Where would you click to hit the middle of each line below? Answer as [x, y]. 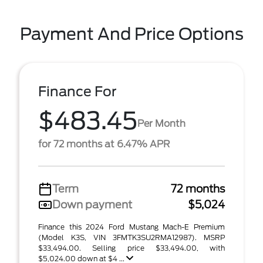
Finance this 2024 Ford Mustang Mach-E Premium [131, 227]
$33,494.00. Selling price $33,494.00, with [131, 248]
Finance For [77, 92]
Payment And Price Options [131, 34]
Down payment [92, 205]
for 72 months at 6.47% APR [104, 144]
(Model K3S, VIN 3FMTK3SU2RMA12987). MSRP [131, 237]
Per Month [161, 123]
